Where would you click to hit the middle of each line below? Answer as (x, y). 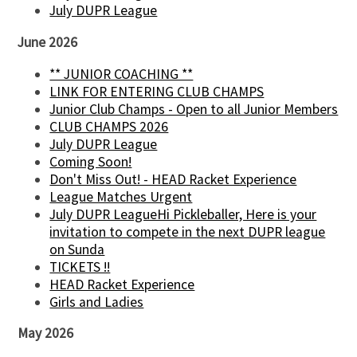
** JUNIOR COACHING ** (122, 74)
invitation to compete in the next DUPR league (188, 231)
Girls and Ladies (97, 302)
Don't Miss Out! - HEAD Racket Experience (173, 179)
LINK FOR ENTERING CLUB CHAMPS (157, 91)
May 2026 (46, 333)
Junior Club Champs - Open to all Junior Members (194, 109)
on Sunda (77, 249)
